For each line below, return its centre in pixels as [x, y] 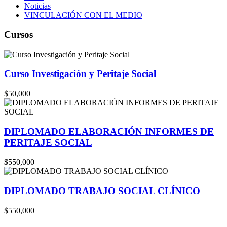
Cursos [18, 34]
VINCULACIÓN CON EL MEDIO [83, 15]
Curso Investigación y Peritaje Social [80, 74]
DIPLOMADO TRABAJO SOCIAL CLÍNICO [102, 191]
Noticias [37, 6]
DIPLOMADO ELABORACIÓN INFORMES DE [109, 131]
